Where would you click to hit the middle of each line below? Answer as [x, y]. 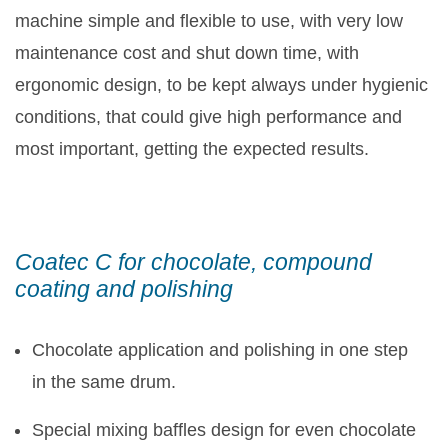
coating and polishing [124, 289]
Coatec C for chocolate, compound [193, 262]
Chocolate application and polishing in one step [220, 350]
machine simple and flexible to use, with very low [209, 21]
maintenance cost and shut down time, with [187, 53]
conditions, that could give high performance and [208, 117]
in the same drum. [104, 382]
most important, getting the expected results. [192, 149]
